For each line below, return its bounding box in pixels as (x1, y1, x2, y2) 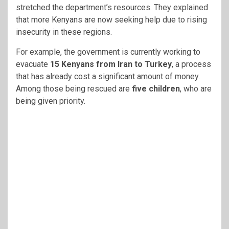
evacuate (16, 59, 50, 69)
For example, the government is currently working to (16, 47, 200, 57)
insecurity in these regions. (16, 27, 112, 37)
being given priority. (16, 96, 85, 106)
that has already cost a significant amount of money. (16, 71, 200, 81)
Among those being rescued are (16, 83, 132, 94)
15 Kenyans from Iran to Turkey (50, 59, 172, 69)
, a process (172, 59, 211, 69)
